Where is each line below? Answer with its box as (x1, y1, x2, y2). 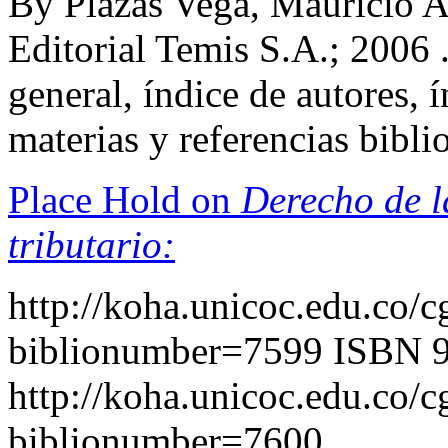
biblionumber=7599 (8, 329, 323, 372)
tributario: (8, 223, 175, 266)
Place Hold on (8, 178, 241, 221)
